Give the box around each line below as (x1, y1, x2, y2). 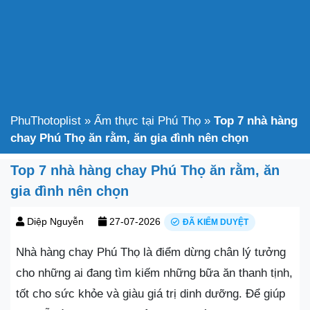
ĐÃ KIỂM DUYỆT (183, 217, 248, 227)
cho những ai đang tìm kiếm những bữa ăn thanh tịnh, (16, 266, 293, 280)
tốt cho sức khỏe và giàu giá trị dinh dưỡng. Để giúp (16, 286, 285, 300)
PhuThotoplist (10, 113, 81, 127)
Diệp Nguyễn (27, 215, 84, 227)
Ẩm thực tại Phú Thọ (94, 113, 201, 127)
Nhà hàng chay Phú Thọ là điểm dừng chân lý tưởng (16, 245, 286, 259)
